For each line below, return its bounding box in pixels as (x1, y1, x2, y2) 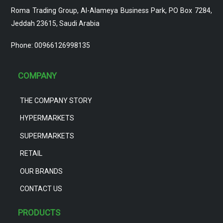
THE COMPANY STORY (19, 96, 92, 105)
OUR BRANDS (19, 167, 63, 175)
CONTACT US (19, 184, 62, 193)
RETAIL (19, 149, 42, 157)
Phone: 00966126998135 (11, 41, 91, 50)
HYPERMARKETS (19, 113, 74, 122)
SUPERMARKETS (19, 131, 74, 140)
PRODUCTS (18, 207, 61, 218)
